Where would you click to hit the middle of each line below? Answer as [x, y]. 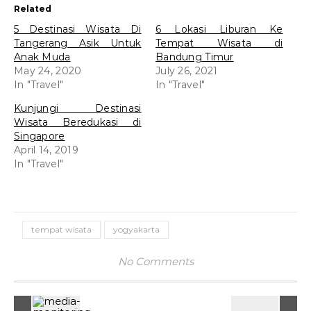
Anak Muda [42, 57]
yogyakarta [136, 229]
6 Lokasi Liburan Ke [219, 29]
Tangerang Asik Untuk [78, 43]
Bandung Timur [195, 57]
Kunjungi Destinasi [78, 108]
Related [33, 8]
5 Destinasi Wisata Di [78, 29]
